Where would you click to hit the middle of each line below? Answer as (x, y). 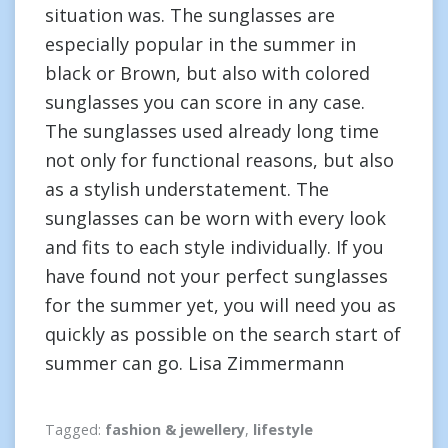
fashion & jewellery (175, 429)
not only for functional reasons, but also (219, 160)
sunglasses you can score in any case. (205, 102)
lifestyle (283, 429)
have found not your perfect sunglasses (216, 276)
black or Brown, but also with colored (207, 73)
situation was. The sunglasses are (190, 15)
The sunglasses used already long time (212, 131)
